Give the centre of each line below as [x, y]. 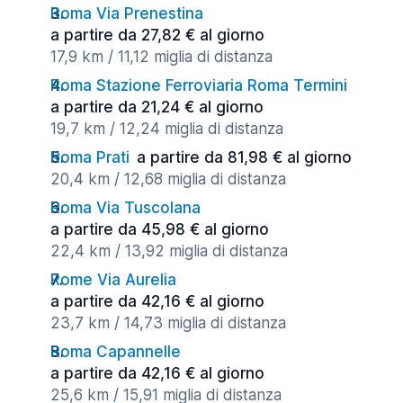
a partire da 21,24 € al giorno [157, 107]
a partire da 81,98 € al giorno [244, 157]
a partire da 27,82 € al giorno [157, 35]
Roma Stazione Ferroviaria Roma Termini [199, 85]
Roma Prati [90, 157]
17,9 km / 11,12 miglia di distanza [161, 57]
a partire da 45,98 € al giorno [160, 229]
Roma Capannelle [116, 352]
